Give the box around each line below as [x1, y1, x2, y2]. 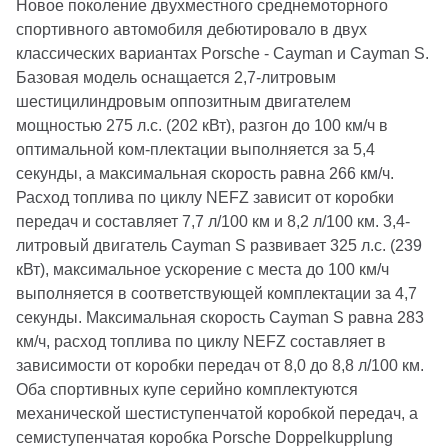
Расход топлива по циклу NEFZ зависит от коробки [16, 189, 394, 206]
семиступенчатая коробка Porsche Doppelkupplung [16, 429, 393, 446]
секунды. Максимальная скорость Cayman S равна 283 [16, 309, 424, 326]
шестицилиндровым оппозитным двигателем [16, 93, 351, 110]
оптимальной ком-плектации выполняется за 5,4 [16, 141, 375, 158]
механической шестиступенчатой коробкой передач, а [16, 405, 418, 422]
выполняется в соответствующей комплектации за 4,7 [16, 285, 417, 302]
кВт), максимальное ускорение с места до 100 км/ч [16, 261, 389, 278]
